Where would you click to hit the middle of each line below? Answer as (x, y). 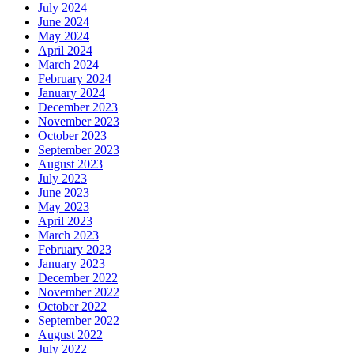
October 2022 (72, 306)
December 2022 (78, 277)
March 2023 (68, 235)
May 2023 (64, 206)
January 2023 (72, 263)
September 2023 (79, 149)
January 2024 (72, 92)
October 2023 (72, 135)
